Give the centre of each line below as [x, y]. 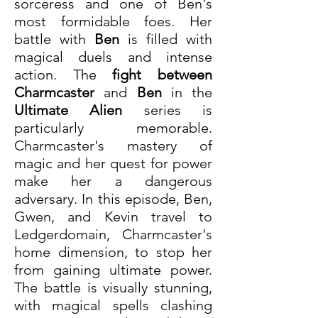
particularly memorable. [113, 128]
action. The [64, 75]
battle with [54, 39]
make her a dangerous [113, 181]
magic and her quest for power [113, 164]
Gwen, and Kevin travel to [113, 217]
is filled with [166, 39]
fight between [163, 75]
